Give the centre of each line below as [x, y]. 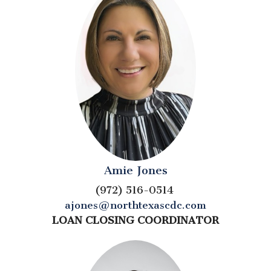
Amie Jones [135, 171]
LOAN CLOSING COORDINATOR [135, 220]
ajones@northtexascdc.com [135, 205]
